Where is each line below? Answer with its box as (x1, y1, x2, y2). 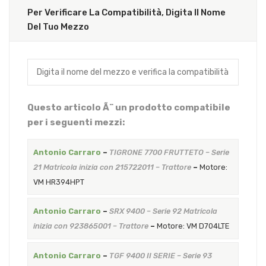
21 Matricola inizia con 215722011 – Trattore (33, 162, 191, 172)
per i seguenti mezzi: (27, 116, 125, 128)
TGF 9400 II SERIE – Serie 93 (109, 251, 212, 260)
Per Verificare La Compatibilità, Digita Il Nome (27, 7, 226, 18)
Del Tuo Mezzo (27, 21, 89, 32)
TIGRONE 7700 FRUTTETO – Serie (109, 147, 229, 157)
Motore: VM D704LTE (156, 221, 229, 231)
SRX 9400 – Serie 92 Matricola (109, 207, 217, 216)
